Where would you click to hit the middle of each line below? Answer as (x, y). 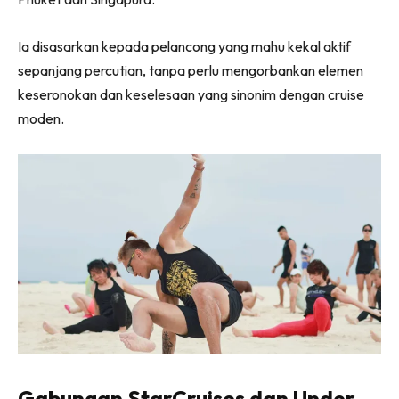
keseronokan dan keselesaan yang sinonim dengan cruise (191, 94)
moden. (41, 118)
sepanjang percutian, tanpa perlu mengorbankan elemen (191, 70)
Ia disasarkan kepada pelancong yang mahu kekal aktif (184, 46)
